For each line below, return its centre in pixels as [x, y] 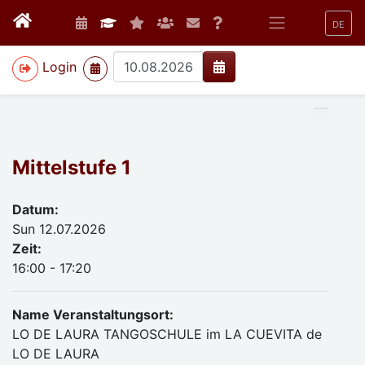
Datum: [35, 209]
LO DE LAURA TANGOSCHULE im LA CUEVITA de [167, 334]
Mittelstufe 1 [72, 167]
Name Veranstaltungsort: [93, 314]
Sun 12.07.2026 [59, 229]
